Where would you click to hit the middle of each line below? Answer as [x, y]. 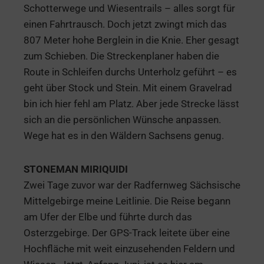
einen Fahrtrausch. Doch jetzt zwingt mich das [125, 24]
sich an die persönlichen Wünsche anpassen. [122, 120]
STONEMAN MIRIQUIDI [76, 169]
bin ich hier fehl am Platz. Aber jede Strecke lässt [131, 104]
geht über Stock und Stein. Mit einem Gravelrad [128, 88]
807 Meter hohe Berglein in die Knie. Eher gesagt [131, 40]
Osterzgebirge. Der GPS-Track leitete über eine [127, 233]
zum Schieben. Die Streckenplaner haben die [121, 56]
